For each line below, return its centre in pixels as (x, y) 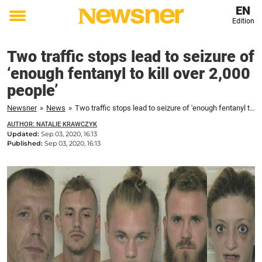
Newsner (22, 108)
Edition (243, 21)
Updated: (24, 134)
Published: (26, 143)
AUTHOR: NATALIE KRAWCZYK (52, 124)
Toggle (25, 24)
